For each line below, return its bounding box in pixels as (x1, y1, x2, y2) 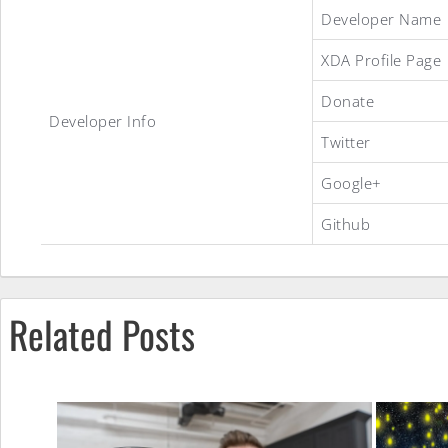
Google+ (321, 173, 382, 193)
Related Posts (9, 305, 195, 362)
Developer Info (49, 111, 156, 131)
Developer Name (321, 9, 441, 29)
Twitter (321, 132, 371, 152)
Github (321, 214, 370, 234)
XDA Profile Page (321, 50, 441, 70)
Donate (321, 91, 374, 111)
